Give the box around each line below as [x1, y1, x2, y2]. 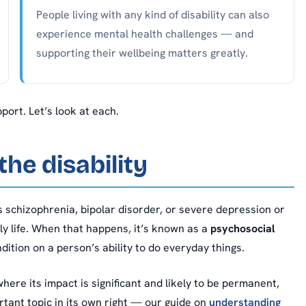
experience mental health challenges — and [36, 27, 253, 42]
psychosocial [210, 221, 275, 236]
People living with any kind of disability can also [36, 8, 269, 23]
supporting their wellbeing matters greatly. [36, 46, 248, 61]
